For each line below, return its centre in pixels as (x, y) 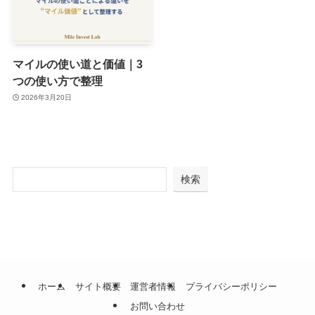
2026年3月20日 (47, 98)
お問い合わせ (157, 306)
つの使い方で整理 (57, 81)
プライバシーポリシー (231, 287)
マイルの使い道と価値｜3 (77, 64)
